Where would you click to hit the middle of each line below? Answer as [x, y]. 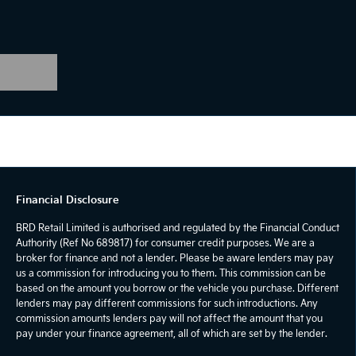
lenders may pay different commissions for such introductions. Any [167, 303]
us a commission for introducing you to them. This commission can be [171, 273]
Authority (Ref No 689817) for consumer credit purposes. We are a [165, 243]
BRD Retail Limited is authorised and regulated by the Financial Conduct [178, 228]
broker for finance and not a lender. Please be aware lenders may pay [175, 258]
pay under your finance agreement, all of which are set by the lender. [172, 333]
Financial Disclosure [68, 200]
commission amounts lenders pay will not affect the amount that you [169, 318]
